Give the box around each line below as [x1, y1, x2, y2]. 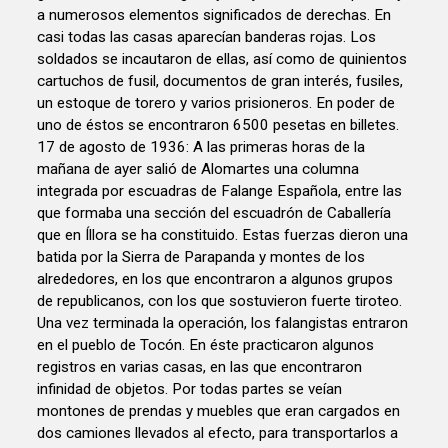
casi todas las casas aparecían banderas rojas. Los [37, 28, 377, 47]
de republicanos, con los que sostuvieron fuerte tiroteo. [37, 292, 403, 311]
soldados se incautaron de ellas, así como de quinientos [37, 50, 408, 69]
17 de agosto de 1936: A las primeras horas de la [37, 138, 366, 157]
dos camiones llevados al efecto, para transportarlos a [37, 424, 399, 443]
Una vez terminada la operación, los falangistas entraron [37, 314, 409, 333]
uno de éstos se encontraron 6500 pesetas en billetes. [37, 116, 400, 135]
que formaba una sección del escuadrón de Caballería [37, 204, 392, 223]
